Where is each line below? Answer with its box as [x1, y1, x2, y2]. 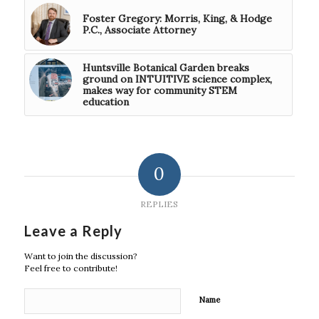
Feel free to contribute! [23, 262, 117, 273]
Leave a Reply [23, 221, 122, 239]
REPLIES [140, 198, 179, 209]
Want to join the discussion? [23, 250, 137, 261]
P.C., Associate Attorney [82, 23, 196, 36]
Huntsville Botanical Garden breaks [82, 61, 249, 74]
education [82, 95, 129, 108]
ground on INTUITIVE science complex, [82, 72, 272, 85]
